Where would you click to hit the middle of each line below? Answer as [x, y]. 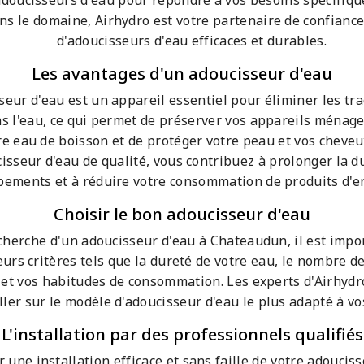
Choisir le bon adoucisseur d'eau [182, 214]
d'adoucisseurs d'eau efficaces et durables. [192, 41]
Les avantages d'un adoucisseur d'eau [182, 74]
